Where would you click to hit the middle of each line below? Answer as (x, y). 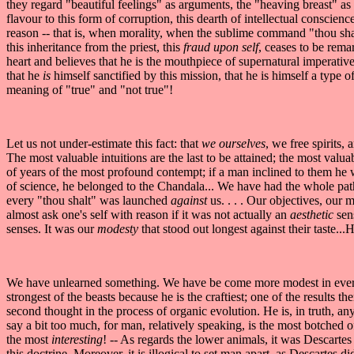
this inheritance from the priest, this (93, 47)
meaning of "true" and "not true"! (90, 89)
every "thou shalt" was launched (88, 200)
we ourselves (233, 143)
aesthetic (313, 214)
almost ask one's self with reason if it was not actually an (148, 214)
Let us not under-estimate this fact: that (104, 143)
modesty (118, 228)
